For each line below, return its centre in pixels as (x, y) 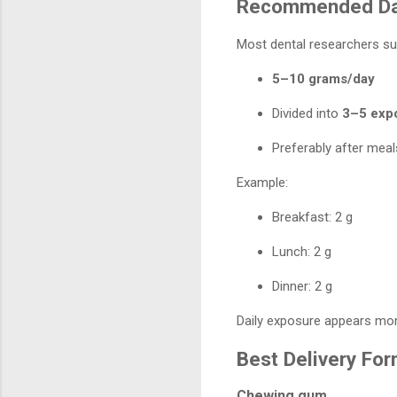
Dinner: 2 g (302, 286)
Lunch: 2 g (302, 251)
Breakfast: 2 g (312, 217)
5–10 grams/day (323, 78)
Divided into (307, 113)
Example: (262, 182)
